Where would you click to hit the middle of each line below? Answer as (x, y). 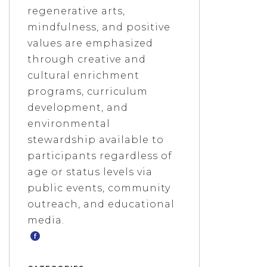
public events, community (99, 188)
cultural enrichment (84, 75)
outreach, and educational (101, 204)
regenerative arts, (77, 11)
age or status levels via (90, 172)
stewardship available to (96, 139)
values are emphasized (91, 43)
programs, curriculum (88, 91)
